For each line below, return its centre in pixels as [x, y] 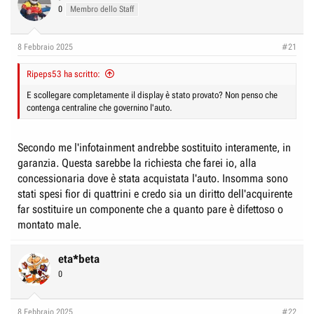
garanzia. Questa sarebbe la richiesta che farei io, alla [137, 163]
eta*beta [79, 259]
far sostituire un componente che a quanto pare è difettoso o [150, 209]
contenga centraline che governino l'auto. [100, 107]
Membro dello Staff [102, 9]
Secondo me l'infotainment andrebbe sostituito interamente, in [154, 147]
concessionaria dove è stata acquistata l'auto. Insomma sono [153, 178]
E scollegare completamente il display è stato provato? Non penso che [152, 95]
